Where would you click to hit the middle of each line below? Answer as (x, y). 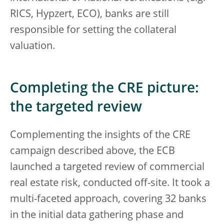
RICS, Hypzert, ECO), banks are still (89, 14)
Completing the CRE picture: (104, 89)
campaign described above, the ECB (92, 151)
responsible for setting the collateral (93, 30)
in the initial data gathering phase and (97, 215)
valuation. (32, 46)
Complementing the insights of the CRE (100, 135)
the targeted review (76, 108)
